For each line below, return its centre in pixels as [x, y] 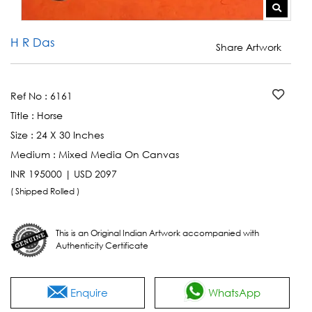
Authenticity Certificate [102, 246]
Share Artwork [250, 47]
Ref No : [30, 96]
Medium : [34, 155]
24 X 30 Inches [70, 135]
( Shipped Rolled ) [46, 192]
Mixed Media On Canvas [119, 155]
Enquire [88, 293]
